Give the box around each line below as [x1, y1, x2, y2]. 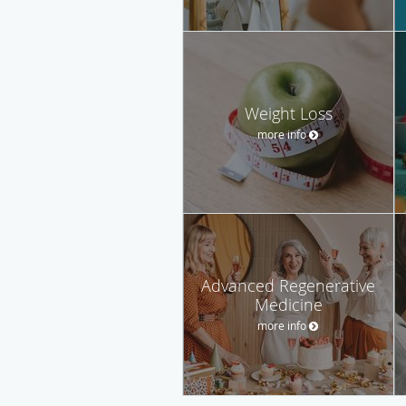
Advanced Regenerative [201, 274, 375, 296]
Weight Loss [244, 101, 333, 124]
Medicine [254, 293, 323, 315]
